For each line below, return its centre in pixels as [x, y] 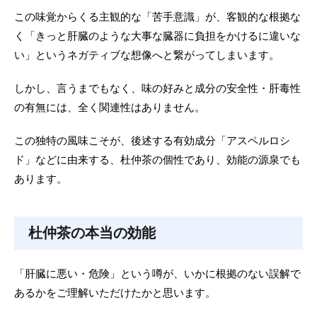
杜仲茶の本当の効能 [92, 233]
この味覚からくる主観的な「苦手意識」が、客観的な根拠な [157, 17]
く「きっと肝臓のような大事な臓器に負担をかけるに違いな [157, 36]
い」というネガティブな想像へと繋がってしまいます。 [147, 55]
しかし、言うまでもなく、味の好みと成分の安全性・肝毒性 [157, 88]
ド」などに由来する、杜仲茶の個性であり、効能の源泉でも [157, 160]
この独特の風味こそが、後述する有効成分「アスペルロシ [152, 140]
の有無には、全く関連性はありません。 [110, 107]
